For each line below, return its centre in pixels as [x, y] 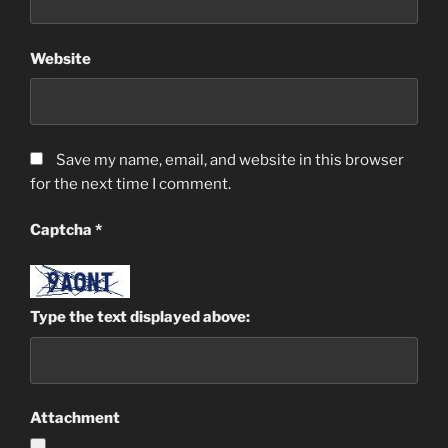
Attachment [75, 418]
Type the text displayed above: [140, 317]
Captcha [62, 230]
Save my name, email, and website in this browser [230, 159]
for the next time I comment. [130, 183]
